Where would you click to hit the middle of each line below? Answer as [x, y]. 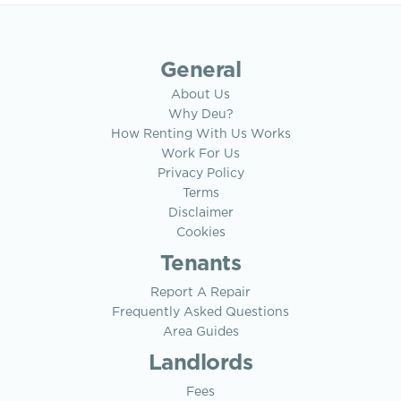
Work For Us [200, 154]
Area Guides [200, 333]
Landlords [200, 364]
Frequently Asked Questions [200, 313]
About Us [200, 95]
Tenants [200, 264]
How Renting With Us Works [200, 135]
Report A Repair [200, 293]
